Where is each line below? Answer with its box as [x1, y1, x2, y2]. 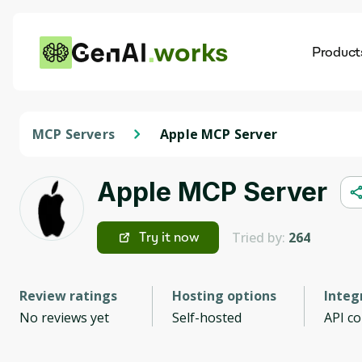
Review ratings [19, 287, 117, 305]
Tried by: [232, 229, 288, 246]
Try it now [139, 229, 200, 245]
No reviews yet [19, 309, 109, 326]
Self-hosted [171, 309, 242, 326]
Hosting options [171, 287, 276, 305]
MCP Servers [32, 125, 115, 143]
